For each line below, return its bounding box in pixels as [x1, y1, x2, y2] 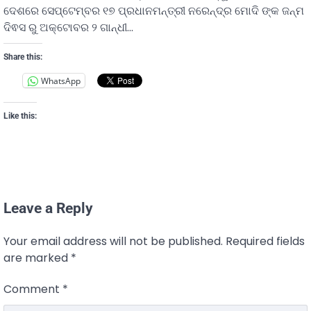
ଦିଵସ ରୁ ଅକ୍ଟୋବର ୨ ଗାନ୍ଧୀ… [3, 19, 133, 36]
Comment [3, 281, 62, 298]
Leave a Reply [3, 200, 93, 217]
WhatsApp [41, 74, 81, 87]
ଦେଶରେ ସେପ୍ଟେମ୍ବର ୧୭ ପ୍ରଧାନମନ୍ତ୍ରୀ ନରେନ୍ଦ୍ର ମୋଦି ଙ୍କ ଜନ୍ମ [3, 3, 304, 19]
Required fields [226, 233, 305, 250]
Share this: [3, 52, 42, 62]
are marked [3, 250, 71, 267]
